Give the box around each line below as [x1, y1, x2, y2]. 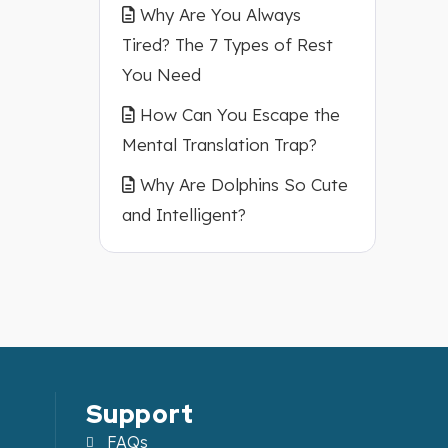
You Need [121, 64, 201, 85]
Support [86, 398, 194, 431]
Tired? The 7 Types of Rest [121, 34, 333, 55]
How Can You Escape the [139, 104, 340, 125]
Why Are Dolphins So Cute [139, 174, 348, 195]
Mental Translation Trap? [121, 134, 317, 155]
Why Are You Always [139, 4, 301, 25]
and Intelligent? [121, 204, 246, 225]
